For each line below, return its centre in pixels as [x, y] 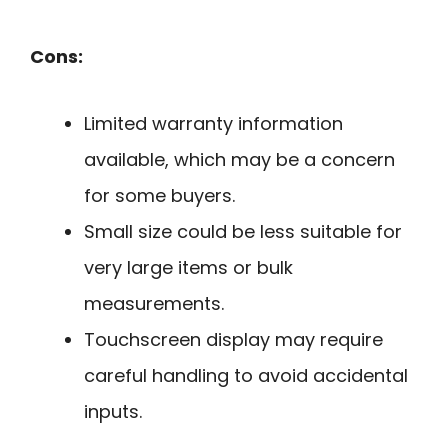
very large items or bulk [188, 267]
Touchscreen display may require [233, 339]
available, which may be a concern [239, 159]
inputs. [113, 411]
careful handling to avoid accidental [246, 375]
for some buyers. [159, 195]
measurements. [154, 303]
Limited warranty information [213, 123]
